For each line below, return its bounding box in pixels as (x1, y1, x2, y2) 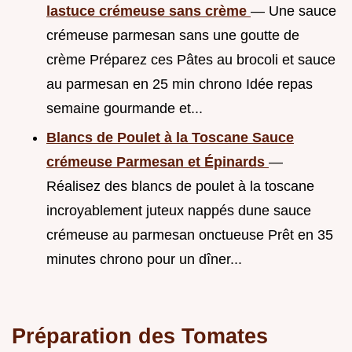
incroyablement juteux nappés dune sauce (46, 202, 311, 218)
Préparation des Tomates (12, 323, 268, 348)
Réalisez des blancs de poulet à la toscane (46, 178, 314, 194)
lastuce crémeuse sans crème (46, 3, 251, 20)
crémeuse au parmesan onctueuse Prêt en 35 (46, 226, 333, 243)
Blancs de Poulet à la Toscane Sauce (46, 129, 294, 145)
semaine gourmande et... (46, 101, 203, 117)
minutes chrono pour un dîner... (46, 251, 242, 267)
